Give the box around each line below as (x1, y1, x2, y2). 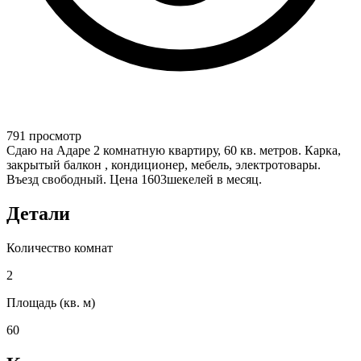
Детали (6, 203, 70, 225)
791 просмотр (6, 129, 81, 143)
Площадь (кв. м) (6, 296, 95, 310)
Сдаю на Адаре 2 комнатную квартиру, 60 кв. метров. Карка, (6, 143, 341, 158)
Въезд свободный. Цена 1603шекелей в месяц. (6, 172, 262, 187)
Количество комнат (6, 241, 113, 255)
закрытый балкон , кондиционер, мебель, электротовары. (6, 158, 321, 172)
